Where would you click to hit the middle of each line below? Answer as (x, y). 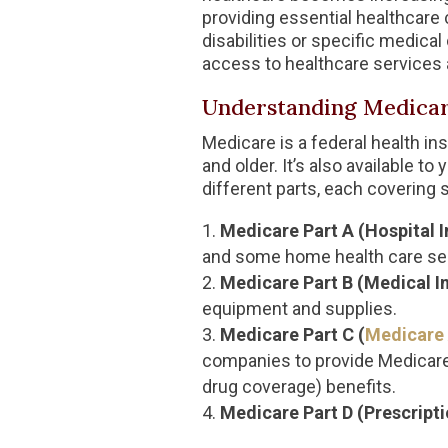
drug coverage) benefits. (298, 386)
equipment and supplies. (299, 308)
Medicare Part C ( (292, 334)
